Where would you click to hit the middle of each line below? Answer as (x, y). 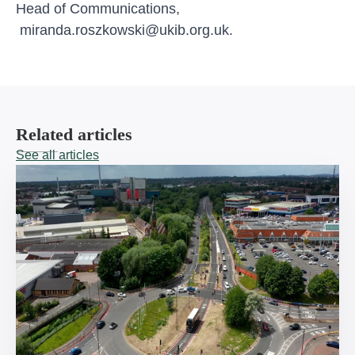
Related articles (74, 134)
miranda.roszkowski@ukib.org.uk (124, 30)
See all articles (57, 155)
